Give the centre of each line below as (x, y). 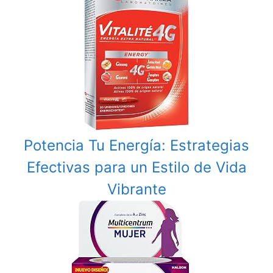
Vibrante (136, 190)
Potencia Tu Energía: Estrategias (136, 146)
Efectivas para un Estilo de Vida (136, 168)
